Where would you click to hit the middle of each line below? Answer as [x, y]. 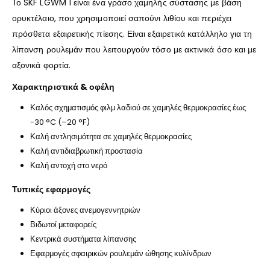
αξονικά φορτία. [42, 65]
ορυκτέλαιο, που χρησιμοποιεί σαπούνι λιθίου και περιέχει [122, 18]
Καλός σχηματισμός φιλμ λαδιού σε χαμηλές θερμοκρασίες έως [138, 107]
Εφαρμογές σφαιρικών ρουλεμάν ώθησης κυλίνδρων [121, 254]
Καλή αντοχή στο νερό [68, 165]
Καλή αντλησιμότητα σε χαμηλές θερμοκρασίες [111, 136]
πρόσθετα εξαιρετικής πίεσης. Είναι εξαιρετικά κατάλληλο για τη [132, 33]
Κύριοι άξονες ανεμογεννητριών [85, 210]
